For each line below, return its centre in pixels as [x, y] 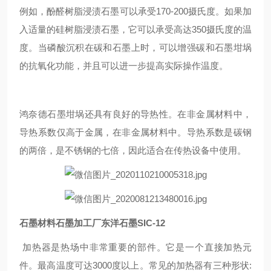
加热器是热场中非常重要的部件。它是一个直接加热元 [137, 247]
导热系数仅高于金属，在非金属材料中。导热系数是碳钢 [135, 132]
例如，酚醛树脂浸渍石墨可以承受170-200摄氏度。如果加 [135, 11]
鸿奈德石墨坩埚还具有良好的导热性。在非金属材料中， [135, 114]
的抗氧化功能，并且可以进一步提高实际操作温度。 [124, 66]
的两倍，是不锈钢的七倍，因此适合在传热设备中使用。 [133, 150]
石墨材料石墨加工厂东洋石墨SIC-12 [92, 223]
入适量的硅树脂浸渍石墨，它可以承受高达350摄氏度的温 [135, 29]
